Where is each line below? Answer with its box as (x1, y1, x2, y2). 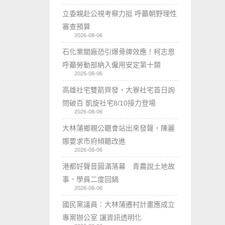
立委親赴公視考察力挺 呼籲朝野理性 (62, 9, 177, 18)
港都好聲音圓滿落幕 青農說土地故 (62, 162, 175, 170)
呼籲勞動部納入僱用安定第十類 (62, 60, 161, 69)
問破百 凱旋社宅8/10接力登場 (62, 98, 156, 107)
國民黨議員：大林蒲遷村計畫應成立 (62, 200, 175, 208)
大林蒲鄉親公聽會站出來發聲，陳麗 (62, 124, 175, 132)
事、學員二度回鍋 (62, 175, 119, 183)
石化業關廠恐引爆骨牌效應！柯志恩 (62, 47, 175, 56)
